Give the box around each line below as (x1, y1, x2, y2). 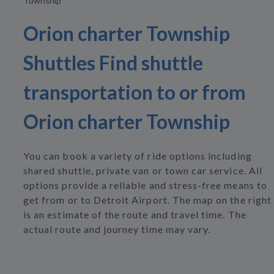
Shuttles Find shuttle (23, 51, 203, 75)
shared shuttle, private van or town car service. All (23, 165, 262, 177)
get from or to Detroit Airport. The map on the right (23, 194, 272, 206)
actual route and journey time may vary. (23, 223, 211, 235)
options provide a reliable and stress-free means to (23, 179, 267, 191)
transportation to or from (23, 80, 246, 105)
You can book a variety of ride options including (23, 150, 252, 162)
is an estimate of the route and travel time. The (23, 209, 246, 221)
